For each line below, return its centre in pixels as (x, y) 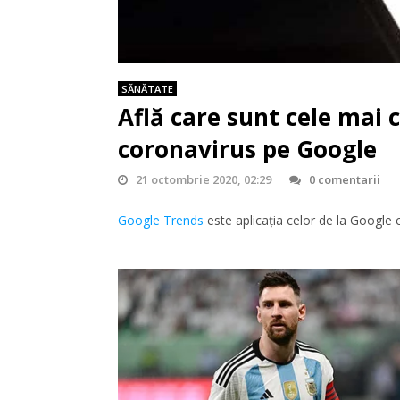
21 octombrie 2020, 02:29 (204, 179)
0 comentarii (345, 179)
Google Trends (161, 220)
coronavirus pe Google (247, 149)
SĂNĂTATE (147, 88)
